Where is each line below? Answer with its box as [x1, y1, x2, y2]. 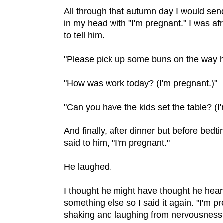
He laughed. [64, 161, 112, 172]
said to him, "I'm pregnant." [64, 137, 172, 148]
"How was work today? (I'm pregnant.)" [64, 78, 217, 88]
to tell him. [64, 30, 105, 40]
